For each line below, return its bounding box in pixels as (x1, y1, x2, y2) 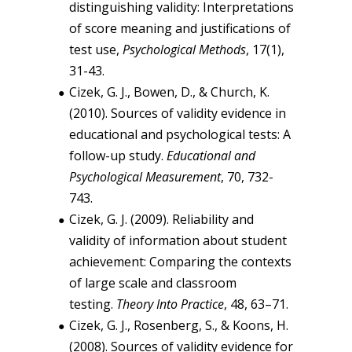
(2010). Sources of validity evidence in (69, 104, 286, 122)
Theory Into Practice (116, 295, 224, 313)
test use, (69, 40, 119, 58)
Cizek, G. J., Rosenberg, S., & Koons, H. (69, 316, 288, 334)
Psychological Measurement (69, 167, 221, 185)
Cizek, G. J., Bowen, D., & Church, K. (69, 82, 269, 101)
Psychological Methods (119, 40, 246, 58)
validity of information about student (69, 231, 287, 249)
